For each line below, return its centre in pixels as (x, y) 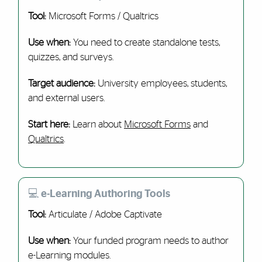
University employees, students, (162, 83)
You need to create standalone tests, (145, 42)
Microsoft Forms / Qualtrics (102, 16)
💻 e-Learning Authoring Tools (99, 194)
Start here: (50, 124)
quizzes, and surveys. (70, 57)
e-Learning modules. (69, 255)
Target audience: (63, 83)
